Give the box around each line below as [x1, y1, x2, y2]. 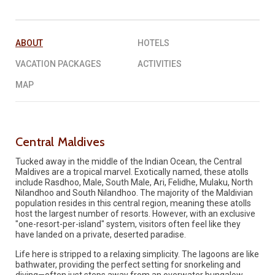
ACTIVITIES [137, 58, 182, 69]
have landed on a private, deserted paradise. [15, 229, 186, 239]
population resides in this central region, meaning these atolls [15, 198, 251, 208]
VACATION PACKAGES [15, 58, 101, 69]
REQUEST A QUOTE [99, 15, 172, 23]
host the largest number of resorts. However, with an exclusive [15, 208, 255, 219]
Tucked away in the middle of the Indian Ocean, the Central [15, 156, 242, 166]
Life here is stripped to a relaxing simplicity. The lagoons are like [15, 249, 259, 259]
